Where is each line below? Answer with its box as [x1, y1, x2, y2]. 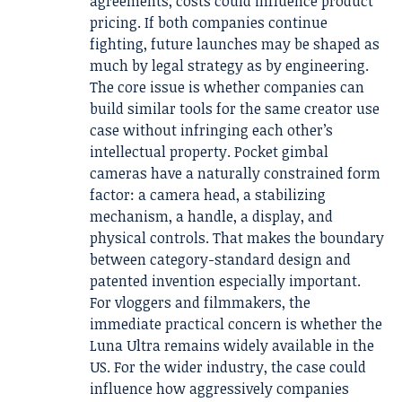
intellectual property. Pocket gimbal [90, 142, 328, 162]
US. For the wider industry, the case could [90, 357, 366, 378]
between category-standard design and [90, 249, 351, 270]
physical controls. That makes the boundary [90, 228, 384, 249]
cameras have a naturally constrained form [90, 163, 380, 184]
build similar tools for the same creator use [90, 99, 380, 119]
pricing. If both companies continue [90, 13, 328, 33]
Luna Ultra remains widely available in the [90, 336, 374, 356]
